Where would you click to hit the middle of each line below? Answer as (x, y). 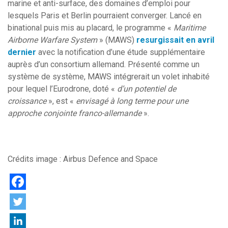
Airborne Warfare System (52, 40)
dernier (22, 52)
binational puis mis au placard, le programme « (91, 28)
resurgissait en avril (175, 40)
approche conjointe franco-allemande (75, 113)
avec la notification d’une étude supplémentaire (121, 52)
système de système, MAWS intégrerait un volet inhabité (109, 77)
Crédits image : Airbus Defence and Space (83, 159)
